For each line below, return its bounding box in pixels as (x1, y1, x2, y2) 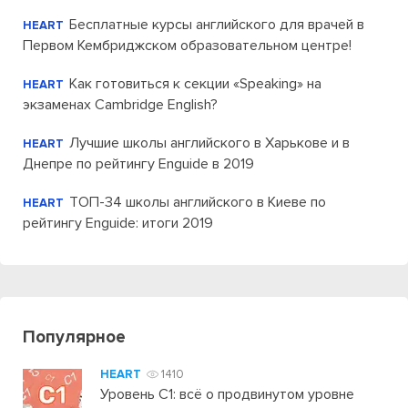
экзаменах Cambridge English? (23, 96, 218, 114)
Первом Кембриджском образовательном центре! (23, 36, 352, 55)
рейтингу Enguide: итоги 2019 (23, 214, 213, 232)
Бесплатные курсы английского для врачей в (69, 15, 364, 34)
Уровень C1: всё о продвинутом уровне (100, 385, 354, 403)
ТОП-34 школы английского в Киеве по (69, 193, 326, 211)
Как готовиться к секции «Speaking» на (69, 75, 321, 93)
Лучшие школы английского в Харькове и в (69, 134, 350, 152)
